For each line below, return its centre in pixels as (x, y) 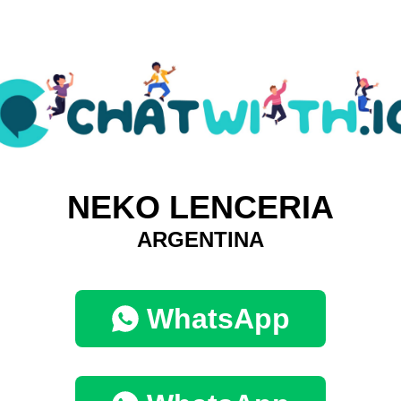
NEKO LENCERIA (200, 208)
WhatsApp (218, 319)
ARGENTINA (200, 240)
